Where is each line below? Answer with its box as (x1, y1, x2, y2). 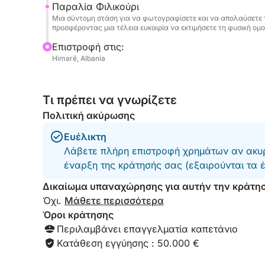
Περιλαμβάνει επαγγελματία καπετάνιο (57, 223, 238, 235)
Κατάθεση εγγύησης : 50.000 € (57, 237, 199, 249)
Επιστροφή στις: (52, 41, 124, 53)
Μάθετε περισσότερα (64, 195, 164, 206)
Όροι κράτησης (43, 209, 114, 221)
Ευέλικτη (64, 131, 106, 143)
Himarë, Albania (52, 54, 105, 63)
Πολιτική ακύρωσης (43, 109, 135, 121)
